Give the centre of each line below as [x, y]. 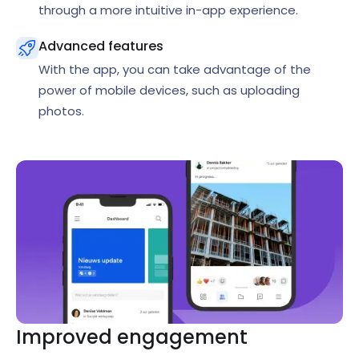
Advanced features [101, 46]
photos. [61, 111]
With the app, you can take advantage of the [175, 70]
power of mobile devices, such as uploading [169, 91]
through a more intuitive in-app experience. [168, 10]
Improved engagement [132, 337]
